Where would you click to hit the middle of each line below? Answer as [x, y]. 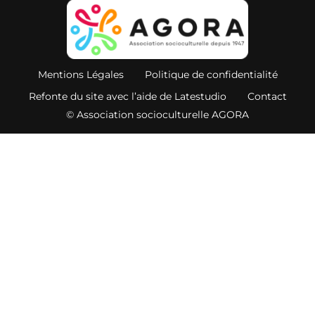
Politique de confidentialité [211, 74]
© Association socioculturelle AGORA [157, 114]
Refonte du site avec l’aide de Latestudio [127, 96]
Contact [267, 96]
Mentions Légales [81, 74]
